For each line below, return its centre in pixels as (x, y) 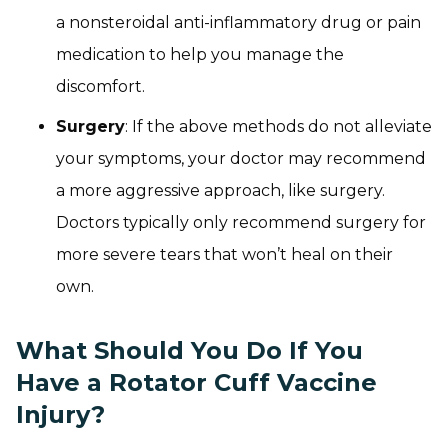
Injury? (60, 414)
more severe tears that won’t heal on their (224, 254)
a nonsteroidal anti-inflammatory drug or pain (238, 22)
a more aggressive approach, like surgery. (220, 190)
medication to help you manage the (200, 54)
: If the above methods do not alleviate (278, 126)
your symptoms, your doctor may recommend (241, 158)
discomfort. (100, 86)
